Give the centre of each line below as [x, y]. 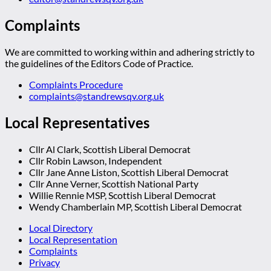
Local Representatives [77, 122]
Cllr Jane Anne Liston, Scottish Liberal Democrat [129, 172]
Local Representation [73, 239]
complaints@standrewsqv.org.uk [96, 96]
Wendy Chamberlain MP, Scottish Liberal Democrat [135, 206]
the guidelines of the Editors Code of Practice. [99, 63]
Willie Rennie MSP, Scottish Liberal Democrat [122, 195]
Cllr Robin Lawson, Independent [96, 160]
